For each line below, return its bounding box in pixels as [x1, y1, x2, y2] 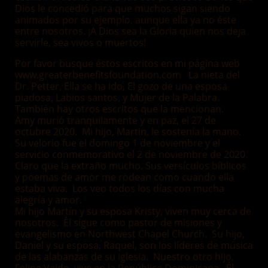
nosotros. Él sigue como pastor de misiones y [15, 216, 222, 229]
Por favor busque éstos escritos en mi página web [15, 57, 240, 70]
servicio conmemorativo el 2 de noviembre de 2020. [15, 148, 250, 161]
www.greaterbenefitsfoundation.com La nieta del [15, 68, 240, 81]
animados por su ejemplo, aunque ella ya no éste [15, 13, 236, 26]
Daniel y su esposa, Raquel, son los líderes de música [15, 239, 253, 252]
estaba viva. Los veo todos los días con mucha [15, 182, 224, 195]
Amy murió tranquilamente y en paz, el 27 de [15, 114, 216, 127]
